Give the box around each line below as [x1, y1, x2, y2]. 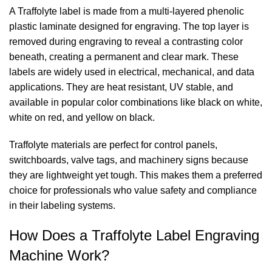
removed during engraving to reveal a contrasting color [9, 36, 243, 47]
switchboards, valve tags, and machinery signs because [9, 155, 248, 166]
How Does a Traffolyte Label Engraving [9, 227, 259, 244]
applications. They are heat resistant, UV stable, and [9, 82, 233, 93]
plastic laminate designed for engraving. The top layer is [9, 21, 249, 32]
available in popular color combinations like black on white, [9, 97, 262, 108]
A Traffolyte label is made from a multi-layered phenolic [9, 6, 244, 17]
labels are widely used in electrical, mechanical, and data [9, 67, 254, 78]
